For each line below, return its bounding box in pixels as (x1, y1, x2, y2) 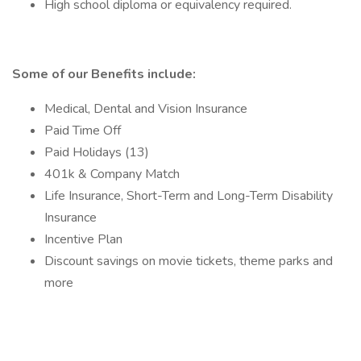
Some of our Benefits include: (12, 65, 196, 83)
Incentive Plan (44, 230, 122, 248)
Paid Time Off (44, 122, 121, 139)
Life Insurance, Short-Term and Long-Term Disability (44, 187, 333, 205)
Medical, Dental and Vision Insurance (44, 100, 247, 118)
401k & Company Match (44, 165, 180, 183)
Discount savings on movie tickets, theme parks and (44, 252, 333, 270)
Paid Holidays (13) (44, 143, 149, 161)
